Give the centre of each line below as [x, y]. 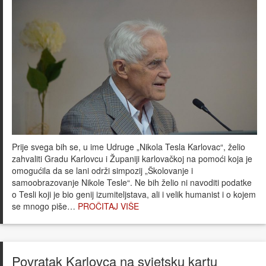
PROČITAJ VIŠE [108, 206]
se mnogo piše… [45, 206]
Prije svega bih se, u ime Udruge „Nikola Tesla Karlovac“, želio [129, 146]
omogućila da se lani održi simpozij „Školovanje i [102, 170]
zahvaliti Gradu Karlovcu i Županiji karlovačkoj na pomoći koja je [132, 158]
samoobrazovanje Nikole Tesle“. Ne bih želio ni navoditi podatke [132, 182]
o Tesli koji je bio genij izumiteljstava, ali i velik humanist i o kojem [134, 194]
